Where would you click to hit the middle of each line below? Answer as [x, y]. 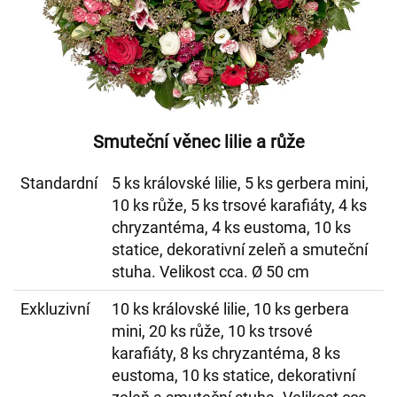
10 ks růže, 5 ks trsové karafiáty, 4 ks [239, 205]
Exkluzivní [55, 309]
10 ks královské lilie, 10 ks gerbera [230, 309]
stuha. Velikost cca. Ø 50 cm [210, 272]
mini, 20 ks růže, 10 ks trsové [212, 331]
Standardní [59, 183]
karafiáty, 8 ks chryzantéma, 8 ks [226, 353]
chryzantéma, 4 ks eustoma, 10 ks [231, 227]
